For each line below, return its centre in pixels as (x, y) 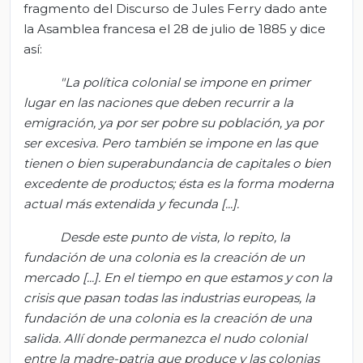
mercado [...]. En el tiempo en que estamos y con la (178, 277)
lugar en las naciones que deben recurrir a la (158, 102)
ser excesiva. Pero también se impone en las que (171, 143)
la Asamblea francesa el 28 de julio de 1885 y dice (175, 28)
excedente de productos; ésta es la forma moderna (179, 183)
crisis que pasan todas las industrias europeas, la (169, 297)
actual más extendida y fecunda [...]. (131, 203)
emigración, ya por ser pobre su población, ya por (173, 122)
